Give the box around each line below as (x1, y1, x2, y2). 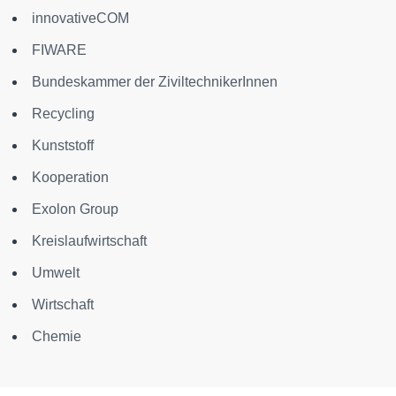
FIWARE (32, 42, 87, 58)
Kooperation (32, 170, 109, 186)
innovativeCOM (32, 11, 129, 27)
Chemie (32, 329, 81, 345)
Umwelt (32, 265, 80, 281)
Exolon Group (32, 202, 118, 217)
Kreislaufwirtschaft (32, 233, 147, 249)
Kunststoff (32, 138, 94, 154)
